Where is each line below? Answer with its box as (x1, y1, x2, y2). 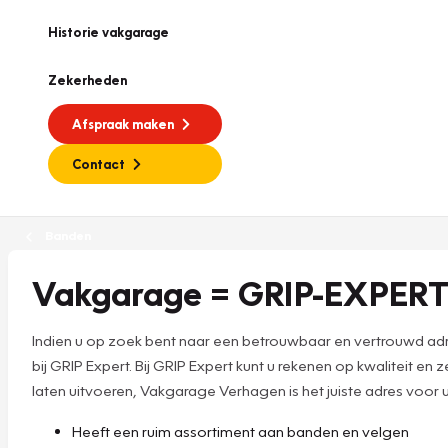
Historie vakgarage (48, 24, 169, 40)
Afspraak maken (72, 116, 174, 132)
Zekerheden (48, 72, 127, 88)
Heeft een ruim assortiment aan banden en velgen (72, 421, 409, 440)
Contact (72, 156, 125, 172)
